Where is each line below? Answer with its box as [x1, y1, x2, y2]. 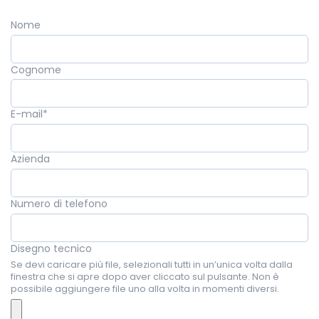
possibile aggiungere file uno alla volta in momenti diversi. [11, 282, 279, 295]
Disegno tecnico [11, 241, 92, 256]
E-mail [11, 107, 43, 122]
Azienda [11, 152, 50, 167]
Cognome [11, 62, 61, 77]
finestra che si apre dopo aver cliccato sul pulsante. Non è [11, 270, 279, 283]
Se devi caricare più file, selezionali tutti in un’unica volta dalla [11, 258, 293, 271]
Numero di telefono [11, 197, 108, 211]
